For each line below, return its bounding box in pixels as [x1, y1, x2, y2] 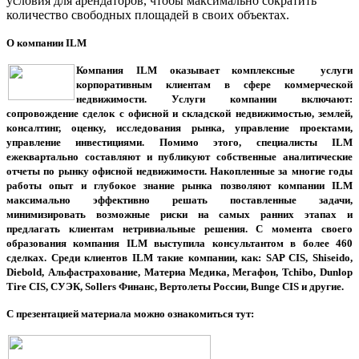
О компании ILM [6, 37, 87, 50]
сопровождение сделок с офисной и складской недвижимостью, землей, [6, 107, 353, 120]
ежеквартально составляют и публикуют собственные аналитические [6, 151, 353, 163]
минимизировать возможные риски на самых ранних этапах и [6, 208, 353, 221]
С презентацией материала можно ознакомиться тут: [6, 308, 256, 321]
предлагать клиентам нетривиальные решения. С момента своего [6, 223, 353, 236]
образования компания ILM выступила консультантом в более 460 [6, 237, 353, 250]
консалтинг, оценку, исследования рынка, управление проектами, [6, 122, 353, 135]
